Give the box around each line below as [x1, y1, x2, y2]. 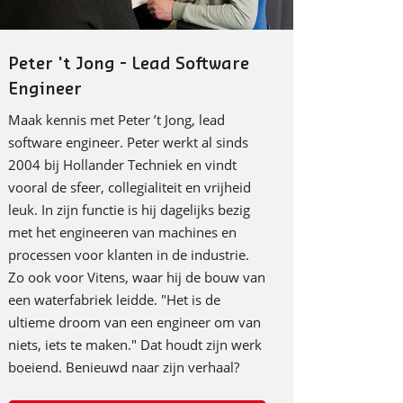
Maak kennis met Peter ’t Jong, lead [8, 110, 226, 129]
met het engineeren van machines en [8, 222, 237, 241]
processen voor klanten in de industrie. [8, 245, 250, 264]
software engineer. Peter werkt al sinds [8, 132, 249, 151]
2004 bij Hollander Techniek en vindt [8, 155, 237, 174]
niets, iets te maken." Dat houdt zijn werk [8, 335, 263, 354]
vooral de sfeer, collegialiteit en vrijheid [8, 177, 252, 196]
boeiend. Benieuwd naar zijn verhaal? [8, 357, 240, 376]
